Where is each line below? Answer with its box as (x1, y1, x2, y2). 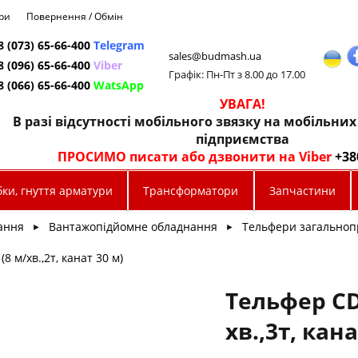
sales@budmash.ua (168, 49, 261, 63)
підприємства (196, 130, 290, 148)
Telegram (93, 38, 145, 53)
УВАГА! (220, 95, 266, 113)
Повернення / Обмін (26, 10, 123, 23)
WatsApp (93, 78, 144, 93)
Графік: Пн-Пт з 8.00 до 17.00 (168, 67, 308, 82)
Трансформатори (143, 183, 239, 198)
